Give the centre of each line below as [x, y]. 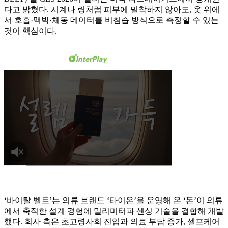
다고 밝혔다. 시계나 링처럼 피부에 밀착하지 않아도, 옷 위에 [112, 10]
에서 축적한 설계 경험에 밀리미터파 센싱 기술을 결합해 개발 [114, 211]
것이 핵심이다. [31, 31]
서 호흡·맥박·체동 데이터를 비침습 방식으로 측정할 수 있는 [111, 20]
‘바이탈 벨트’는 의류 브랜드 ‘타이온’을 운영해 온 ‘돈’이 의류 [113, 201]
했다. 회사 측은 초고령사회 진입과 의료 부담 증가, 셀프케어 [112, 222]
